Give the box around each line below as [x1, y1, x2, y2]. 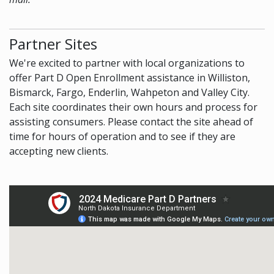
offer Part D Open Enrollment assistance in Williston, [9, 70, 250, 84]
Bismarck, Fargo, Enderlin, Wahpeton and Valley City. [9, 85, 250, 99]
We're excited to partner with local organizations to [9, 56, 245, 70]
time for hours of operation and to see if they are [9, 129, 235, 143]
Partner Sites [9, 33, 97, 54]
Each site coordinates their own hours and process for [9, 100, 257, 114]
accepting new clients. [9, 144, 108, 158]
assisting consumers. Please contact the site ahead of [9, 114, 253, 128]
